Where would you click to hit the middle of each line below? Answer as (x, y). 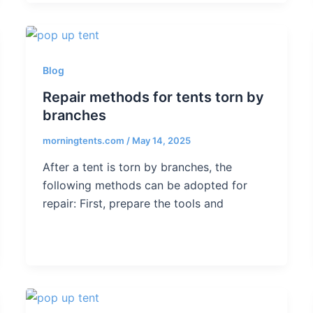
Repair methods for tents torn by (154, 97)
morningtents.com (85, 141)
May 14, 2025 (162, 141)
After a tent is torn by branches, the (138, 167)
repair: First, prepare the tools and (133, 203)
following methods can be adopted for (145, 185)
